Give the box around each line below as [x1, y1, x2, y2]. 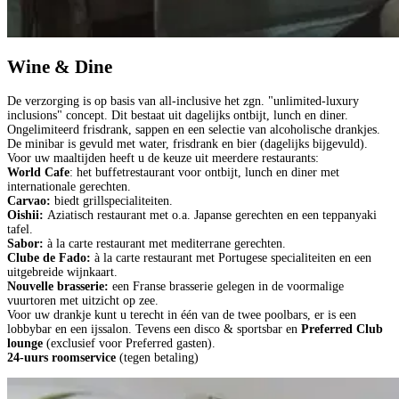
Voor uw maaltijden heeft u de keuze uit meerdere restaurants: [7, 151, 319, 165]
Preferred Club [301, 322, 383, 336]
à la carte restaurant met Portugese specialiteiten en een [91, 250, 371, 265]
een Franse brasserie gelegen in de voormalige [109, 279, 344, 293]
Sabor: [7, 236, 44, 250]
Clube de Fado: [7, 250, 91, 265]
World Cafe [7, 165, 69, 179]
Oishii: [7, 208, 44, 222]
